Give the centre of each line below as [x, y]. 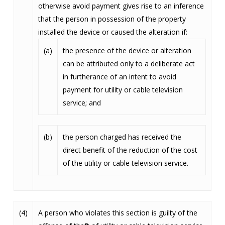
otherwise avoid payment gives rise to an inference [121, 6]
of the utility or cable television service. [125, 163]
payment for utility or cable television [123, 90]
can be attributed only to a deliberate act [129, 64]
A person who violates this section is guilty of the [118, 213]
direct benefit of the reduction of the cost [130, 150]
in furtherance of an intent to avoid [119, 77]
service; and [82, 103]
